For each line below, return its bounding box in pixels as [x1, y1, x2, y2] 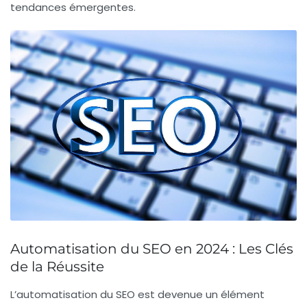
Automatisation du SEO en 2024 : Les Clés [10, 241, 293, 258]
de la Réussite [10, 258, 104, 275]
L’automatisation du [10, 287, 116, 302]
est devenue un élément [135, 287, 265, 302]
